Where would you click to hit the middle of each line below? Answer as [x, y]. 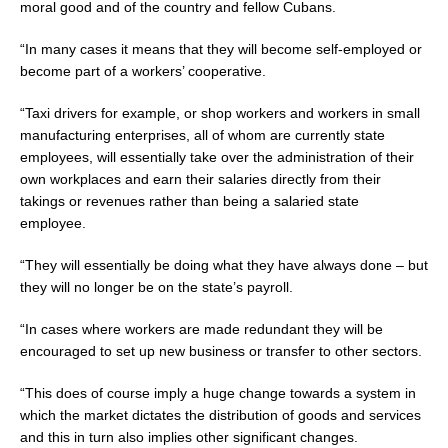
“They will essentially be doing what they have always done [208, 264]
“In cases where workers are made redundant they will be [201, 328]
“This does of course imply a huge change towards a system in [218, 392]
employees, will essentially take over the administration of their [217, 156]
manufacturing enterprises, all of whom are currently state [202, 134]
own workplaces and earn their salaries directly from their [200, 178]
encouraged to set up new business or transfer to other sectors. [221, 350]
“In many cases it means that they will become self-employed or [221, 48]
